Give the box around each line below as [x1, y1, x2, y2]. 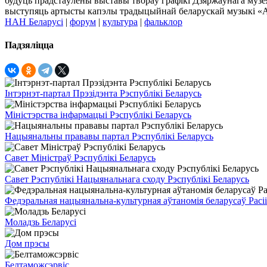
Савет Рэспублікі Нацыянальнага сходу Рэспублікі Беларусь [5, 174, 249, 185]
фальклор [144, 16, 182, 27]
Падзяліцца [5, 39, 54, 50]
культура [103, 16, 138, 27]
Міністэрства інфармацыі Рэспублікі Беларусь [5, 110, 191, 120]
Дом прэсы [5, 238, 49, 249]
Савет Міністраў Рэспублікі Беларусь [5, 153, 156, 163]
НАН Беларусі [5, 16, 63, 27]
